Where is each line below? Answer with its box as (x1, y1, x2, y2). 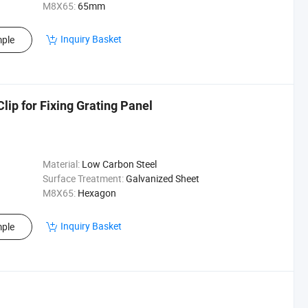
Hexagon (77, 186, 116, 199)
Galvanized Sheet (125, 172, 199, 185)
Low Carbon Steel (81, 157, 157, 170)
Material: (42, 157, 80, 170)
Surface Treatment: (42, 172, 124, 185)
